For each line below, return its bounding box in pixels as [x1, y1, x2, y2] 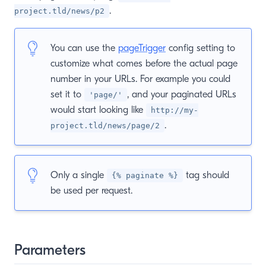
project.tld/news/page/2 [50, 121, 160, 130]
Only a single [50, 170, 107, 180]
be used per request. [50, 185, 132, 196]
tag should [183, 170, 229, 180]
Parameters [14, 241, 85, 259]
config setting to [166, 43, 235, 53]
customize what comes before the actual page [50, 58, 237, 69]
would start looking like [50, 104, 146, 115]
